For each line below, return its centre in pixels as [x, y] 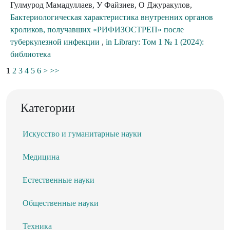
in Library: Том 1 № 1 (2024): [155, 42]
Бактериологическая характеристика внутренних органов [112, 17]
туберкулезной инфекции [56, 42]
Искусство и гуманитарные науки [82, 134]
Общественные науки [61, 203]
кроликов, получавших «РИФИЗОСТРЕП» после [97, 30]
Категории [48, 108]
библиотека [31, 54]
